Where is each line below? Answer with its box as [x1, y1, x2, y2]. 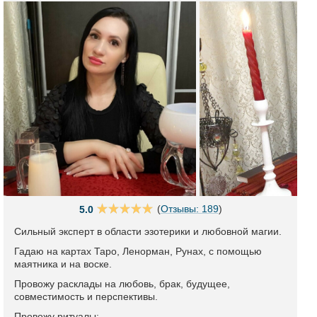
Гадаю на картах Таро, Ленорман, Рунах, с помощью [14, 246, 262, 257]
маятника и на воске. [14, 258, 112, 270]
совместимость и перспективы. [14, 291, 158, 302]
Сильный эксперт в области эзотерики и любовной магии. [14, 226, 282, 237]
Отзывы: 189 [160, 202, 219, 214]
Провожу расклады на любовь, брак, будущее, [14, 278, 230, 289]
